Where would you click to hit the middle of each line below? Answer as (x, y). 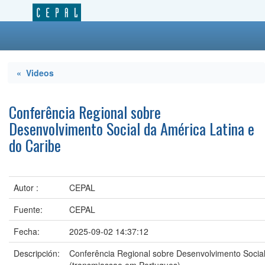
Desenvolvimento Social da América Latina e (132, 129)
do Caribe (35, 145)
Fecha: (27, 231)
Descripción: (37, 253)
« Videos (35, 73)
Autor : (26, 188)
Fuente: (28, 209)
